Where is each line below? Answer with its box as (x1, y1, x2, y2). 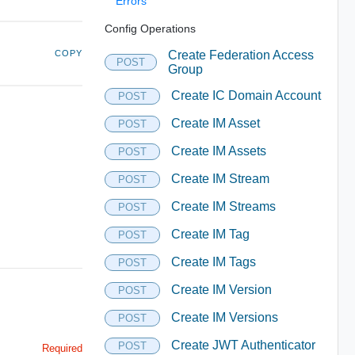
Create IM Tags (170, 255, 256, 269)
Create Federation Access (167, 48, 314, 62)
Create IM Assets (170, 144, 266, 158)
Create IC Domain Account (170, 89, 321, 102)
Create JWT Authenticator (170, 338, 315, 352)
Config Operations (104, 21, 196, 35)
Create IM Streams (170, 200, 276, 213)
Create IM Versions (170, 311, 278, 324)
